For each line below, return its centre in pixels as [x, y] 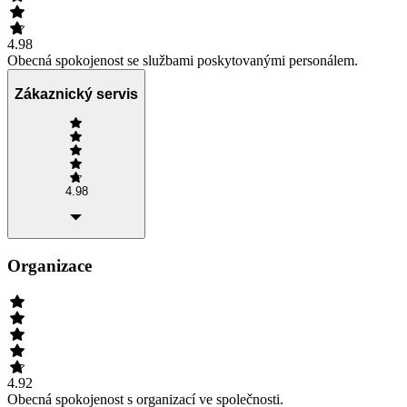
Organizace [50, 265]
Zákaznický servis [76, 94]
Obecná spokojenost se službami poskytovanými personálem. [183, 61]
